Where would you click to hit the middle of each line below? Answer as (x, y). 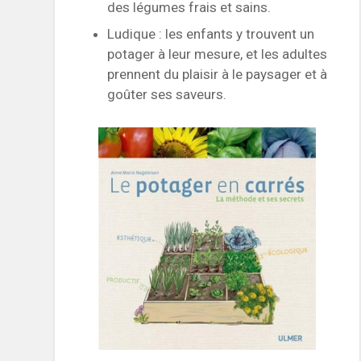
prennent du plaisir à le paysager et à (218, 75)
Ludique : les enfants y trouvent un (211, 34)
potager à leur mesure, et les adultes (218, 54)
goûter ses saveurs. (167, 95)
